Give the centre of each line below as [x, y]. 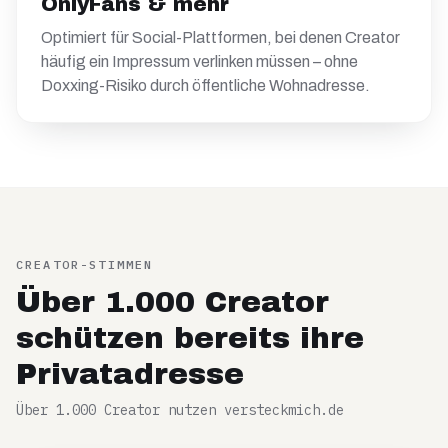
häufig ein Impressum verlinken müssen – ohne [199, 61]
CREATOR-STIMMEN [85, 264]
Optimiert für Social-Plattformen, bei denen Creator [220, 37]
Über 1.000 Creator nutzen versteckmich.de [180, 410]
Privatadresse [130, 374]
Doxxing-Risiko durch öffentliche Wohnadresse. [205, 85]
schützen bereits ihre [190, 338]
